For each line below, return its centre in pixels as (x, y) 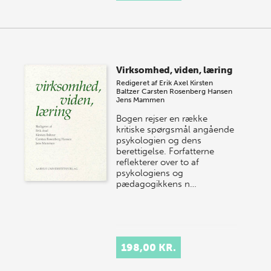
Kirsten (202, 83)
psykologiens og (150, 173)
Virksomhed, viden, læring (175, 70)
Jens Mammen (141, 100)
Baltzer (128, 92)
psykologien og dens (159, 141)
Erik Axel (174, 83)
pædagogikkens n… (157, 184)
